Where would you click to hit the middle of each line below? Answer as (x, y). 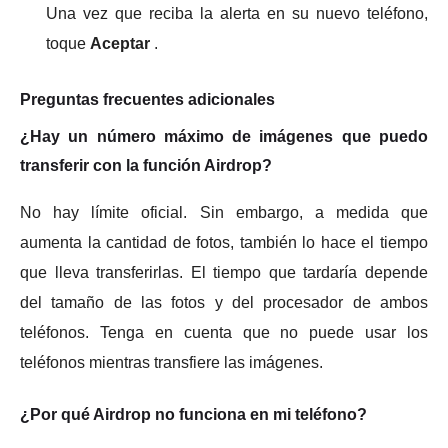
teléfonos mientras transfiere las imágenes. (171, 362)
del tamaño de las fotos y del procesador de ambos (224, 302)
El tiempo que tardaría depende (309, 272)
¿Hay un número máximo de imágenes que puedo (224, 136)
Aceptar (120, 43)
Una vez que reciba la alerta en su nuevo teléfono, (237, 13)
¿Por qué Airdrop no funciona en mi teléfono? (193, 414)
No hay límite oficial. (110, 212)
